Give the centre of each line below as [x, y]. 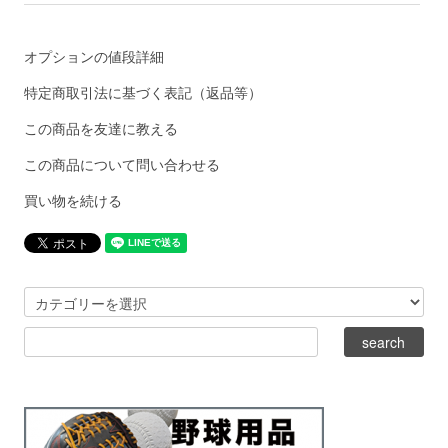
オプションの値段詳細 [94, 56]
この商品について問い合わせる [122, 164]
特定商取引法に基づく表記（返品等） [143, 92]
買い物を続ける [73, 200]
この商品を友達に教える [101, 128]
